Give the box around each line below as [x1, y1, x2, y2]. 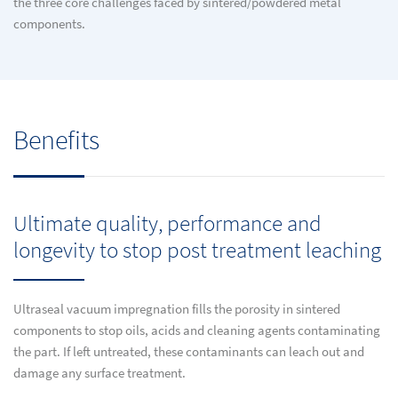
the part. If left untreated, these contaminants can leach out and [13, 343, 364, 361]
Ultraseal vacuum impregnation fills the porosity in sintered [13, 300, 340, 318]
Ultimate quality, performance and [13, 208, 322, 238]
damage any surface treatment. [13, 364, 186, 382]
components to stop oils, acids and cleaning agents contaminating [13, 322, 380, 339]
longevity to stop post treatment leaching [13, 235, 381, 265]
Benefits [13, 122, 99, 158]
